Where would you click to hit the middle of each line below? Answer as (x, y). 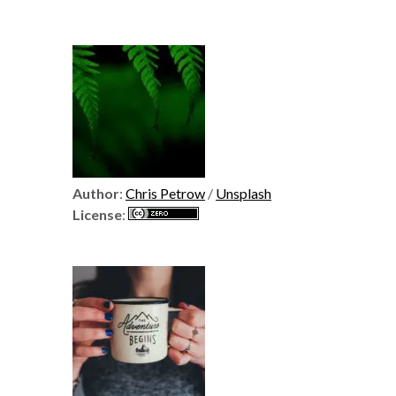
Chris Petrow (165, 193)
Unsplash (244, 193)
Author (96, 193)
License (97, 214)
